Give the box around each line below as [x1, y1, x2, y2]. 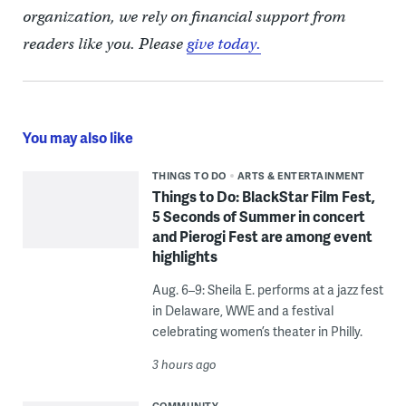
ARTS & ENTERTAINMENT [237, 169, 365, 182]
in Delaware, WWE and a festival [151, 302, 333, 319]
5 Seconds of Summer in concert [151, 206, 365, 227]
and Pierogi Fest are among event [151, 226, 372, 246]
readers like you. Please [22, 34, 187, 53]
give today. [186, 34, 261, 53]
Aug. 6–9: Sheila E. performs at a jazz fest [151, 281, 383, 298]
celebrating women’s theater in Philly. [151, 323, 362, 340]
